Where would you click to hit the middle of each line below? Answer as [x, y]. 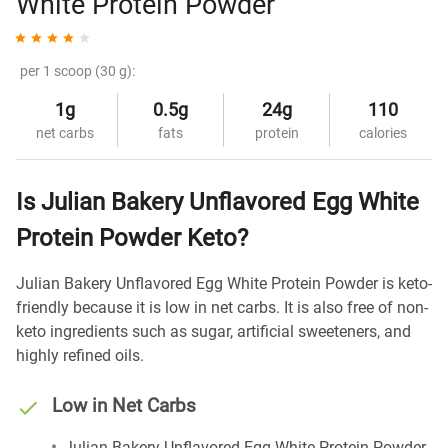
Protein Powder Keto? [132, 238]
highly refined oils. [80, 355]
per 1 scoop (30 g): [77, 71]
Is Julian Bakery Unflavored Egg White [217, 202]
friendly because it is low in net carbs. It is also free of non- [222, 307]
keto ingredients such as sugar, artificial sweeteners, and [213, 331]
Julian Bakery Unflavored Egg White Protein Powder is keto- [224, 283]
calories [383, 133]
